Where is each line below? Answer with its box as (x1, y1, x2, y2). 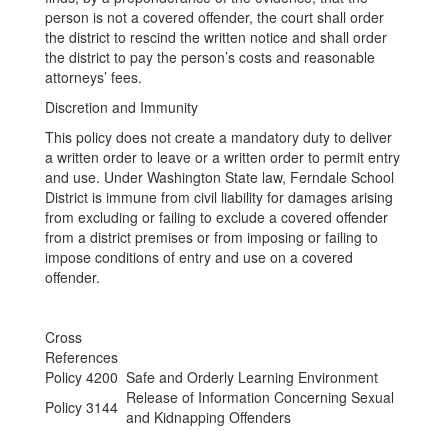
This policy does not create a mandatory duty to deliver (45, 127, 392, 147)
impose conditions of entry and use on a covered (45, 247, 353, 267)
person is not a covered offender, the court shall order (45, 7, 384, 27)
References (45, 347, 118, 367)
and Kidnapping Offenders (126, 407, 291, 427)
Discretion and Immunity (45, 97, 198, 117)
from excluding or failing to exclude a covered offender (45, 207, 388, 227)
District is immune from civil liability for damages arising (45, 187, 393, 207)
